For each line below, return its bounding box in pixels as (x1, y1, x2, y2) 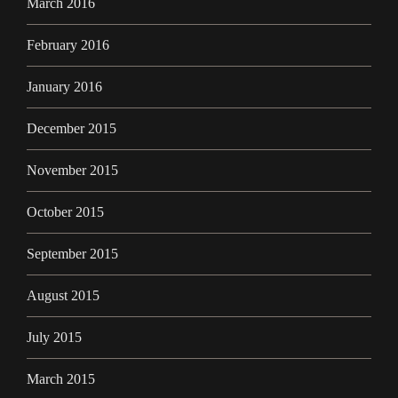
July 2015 (27, 330, 82, 346)
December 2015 (27, 121, 116, 137)
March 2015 (27, 371, 95, 387)
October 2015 (27, 204, 104, 220)
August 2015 (27, 288, 99, 304)
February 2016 (27, 37, 109, 53)
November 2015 (27, 163, 118, 179)
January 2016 (27, 79, 102, 95)
